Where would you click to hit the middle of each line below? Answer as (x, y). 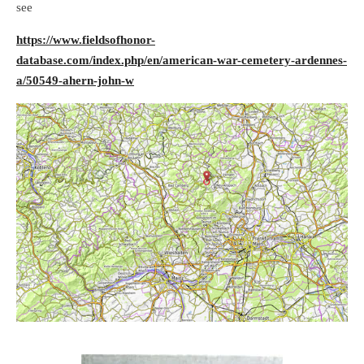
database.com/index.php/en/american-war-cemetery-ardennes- (182, 61)
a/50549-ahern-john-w (75, 81)
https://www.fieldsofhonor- (86, 40)
